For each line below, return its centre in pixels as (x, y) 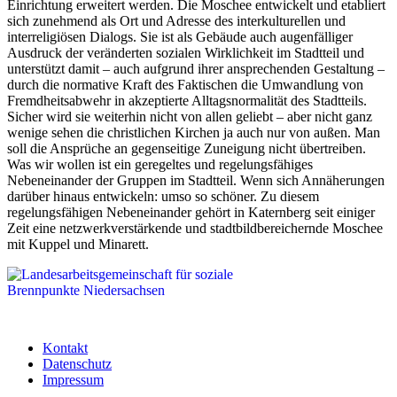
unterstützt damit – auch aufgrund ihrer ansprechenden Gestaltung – (196, 69)
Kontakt (65, 348)
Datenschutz (77, 364)
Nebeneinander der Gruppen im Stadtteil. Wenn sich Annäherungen (196, 181)
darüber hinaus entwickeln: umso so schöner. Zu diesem (163, 197)
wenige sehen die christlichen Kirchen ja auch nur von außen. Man (194, 133)
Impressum (73, 380)
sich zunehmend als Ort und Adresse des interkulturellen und (176, 21)
